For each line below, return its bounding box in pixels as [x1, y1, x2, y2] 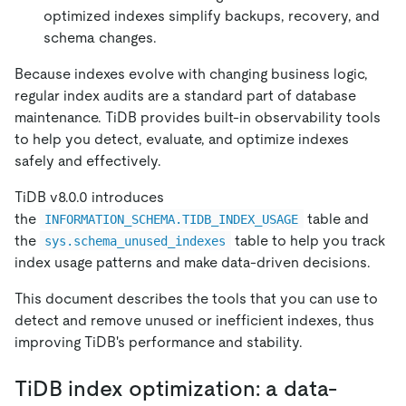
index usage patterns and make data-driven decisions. [14, 253, 371, 271]
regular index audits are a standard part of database [14, 86, 356, 104]
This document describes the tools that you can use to [14, 289, 378, 307]
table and [303, 209, 372, 227]
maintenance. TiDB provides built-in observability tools [14, 108, 381, 126]
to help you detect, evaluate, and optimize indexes [14, 130, 349, 148]
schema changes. [43, 28, 157, 46]
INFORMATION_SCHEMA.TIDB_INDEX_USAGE [44, 211, 299, 227]
